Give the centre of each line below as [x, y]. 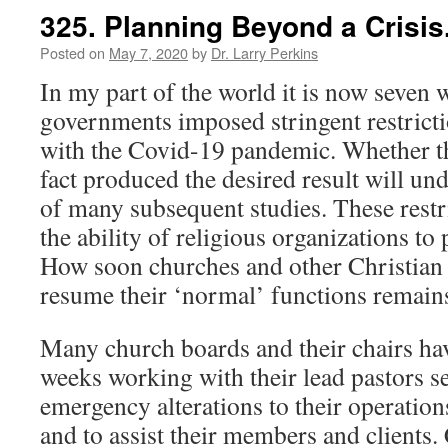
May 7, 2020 [148, 52]
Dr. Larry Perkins [264, 52]
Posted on [72, 52]
